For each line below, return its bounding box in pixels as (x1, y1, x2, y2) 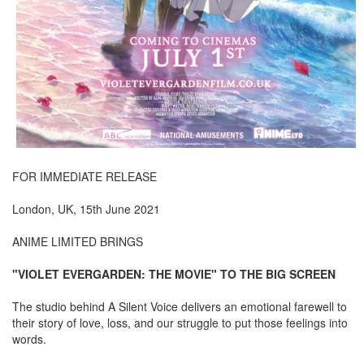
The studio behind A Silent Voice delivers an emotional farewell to (12, 298, 347, 315)
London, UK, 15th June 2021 (12, 201, 160, 218)
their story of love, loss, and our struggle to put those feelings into (12, 314, 348, 331)
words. (12, 331, 46, 348)
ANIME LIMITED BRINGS (12, 233, 143, 250)
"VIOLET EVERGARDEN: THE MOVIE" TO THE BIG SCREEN (12, 266, 336, 283)
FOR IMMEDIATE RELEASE (12, 168, 157, 185)
